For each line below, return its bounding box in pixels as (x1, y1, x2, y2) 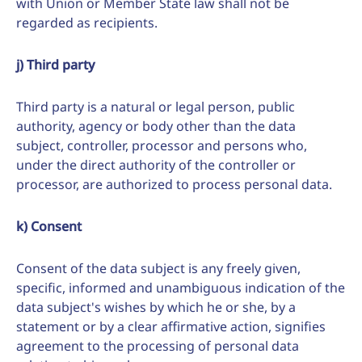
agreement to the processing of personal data (16, 337, 299, 355)
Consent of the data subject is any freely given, (16, 259, 301, 277)
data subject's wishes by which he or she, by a (16, 298, 296, 316)
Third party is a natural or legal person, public (16, 98, 295, 116)
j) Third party (16, 56, 95, 74)
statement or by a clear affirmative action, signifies (16, 318, 326, 335)
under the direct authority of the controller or (16, 156, 296, 174)
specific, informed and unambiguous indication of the (16, 279, 345, 297)
